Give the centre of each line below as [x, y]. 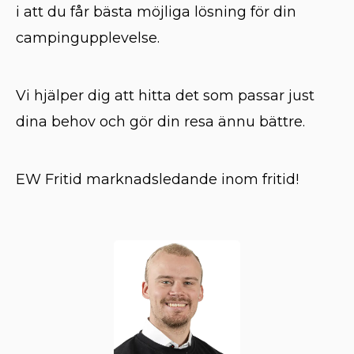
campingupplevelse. [88, 38]
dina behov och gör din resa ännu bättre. [160, 122]
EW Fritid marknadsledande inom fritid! [157, 179]
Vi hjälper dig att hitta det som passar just [165, 96]
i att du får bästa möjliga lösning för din [156, 12]
